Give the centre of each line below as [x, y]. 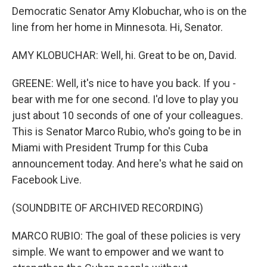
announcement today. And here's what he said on [128, 164]
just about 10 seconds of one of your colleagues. [128, 115]
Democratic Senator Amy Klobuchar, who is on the [129, 11]
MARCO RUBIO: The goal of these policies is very [126, 236]
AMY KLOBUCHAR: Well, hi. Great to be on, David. [124, 55]
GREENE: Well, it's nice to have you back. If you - [124, 83]
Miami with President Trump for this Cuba [110, 148]
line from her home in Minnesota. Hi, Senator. [117, 27]
